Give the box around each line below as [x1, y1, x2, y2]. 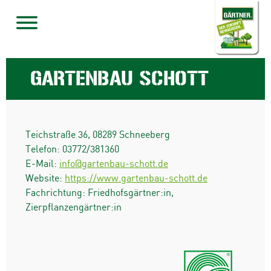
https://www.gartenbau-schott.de [65, 173, 207, 184]
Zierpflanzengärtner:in [25, 202, 122, 213]
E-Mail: [25, 158, 59, 169]
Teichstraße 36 [25, 129, 88, 140]
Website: [25, 173, 65, 184]
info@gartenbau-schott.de [59, 158, 168, 169]
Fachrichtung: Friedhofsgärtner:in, [25, 188, 174, 198]
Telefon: [25, 144, 62, 155]
